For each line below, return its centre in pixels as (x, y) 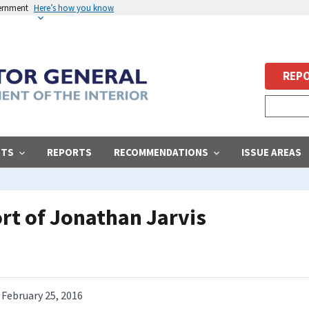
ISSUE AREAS (271, 152)
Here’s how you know (74, 8)
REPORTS (69, 152)
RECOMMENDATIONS (161, 152)
